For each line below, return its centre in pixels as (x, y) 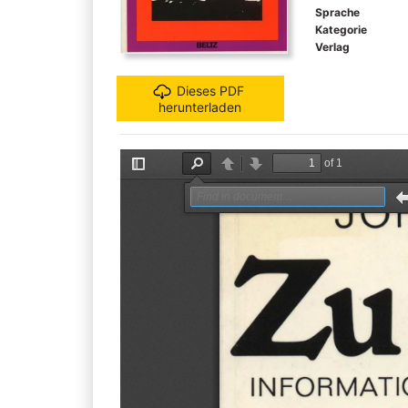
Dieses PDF (210, 90)
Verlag (332, 46)
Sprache (337, 12)
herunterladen (200, 107)
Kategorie (341, 29)
